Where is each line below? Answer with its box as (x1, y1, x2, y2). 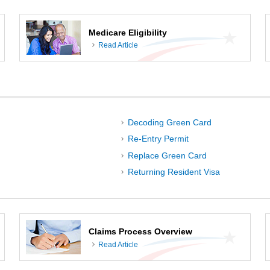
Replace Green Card (127, 150, 207, 160)
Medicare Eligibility (89, 27, 167, 37)
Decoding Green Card (127, 118, 212, 128)
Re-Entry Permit (127, 134, 189, 144)
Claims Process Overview (89, 227, 192, 237)
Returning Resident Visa (127, 166, 220, 177)
